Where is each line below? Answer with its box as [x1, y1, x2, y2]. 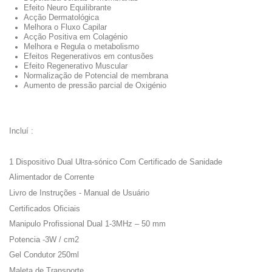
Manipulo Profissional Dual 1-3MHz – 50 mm [9, 219, 166, 229]
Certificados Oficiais [9, 203, 80, 213]
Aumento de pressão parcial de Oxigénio [24, 81, 166, 90]
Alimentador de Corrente [9, 172, 94, 182]
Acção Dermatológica [24, 13, 99, 22]
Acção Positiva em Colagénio [24, 32, 127, 42]
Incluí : [9, 126, 33, 135]
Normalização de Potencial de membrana [24, 71, 168, 81]
